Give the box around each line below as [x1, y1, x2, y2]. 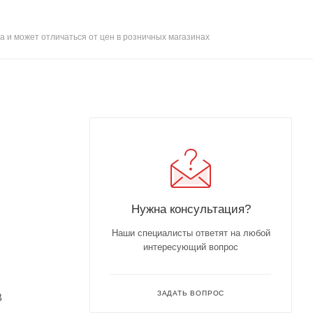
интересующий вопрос [143, 241, 238, 252]
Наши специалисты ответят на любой [111, 227, 270, 238]
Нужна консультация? [131, 201, 251, 216]
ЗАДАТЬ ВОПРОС [156, 289, 225, 297]
